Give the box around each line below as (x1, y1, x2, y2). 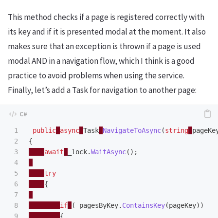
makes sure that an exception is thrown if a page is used (8, 40, 201, 52)
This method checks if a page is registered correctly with (8, 11, 204, 22)
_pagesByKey (75, 201, 118, 209)
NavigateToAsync (103, 126, 161, 134)
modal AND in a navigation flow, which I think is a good (8, 55, 195, 66)
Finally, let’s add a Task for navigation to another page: (8, 84, 197, 95)
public (33, 126, 56, 134)
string (165, 126, 188, 134)
